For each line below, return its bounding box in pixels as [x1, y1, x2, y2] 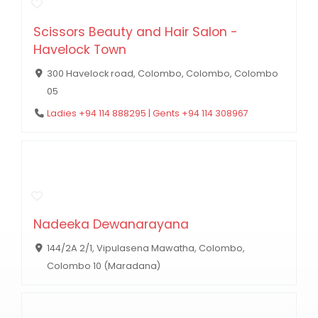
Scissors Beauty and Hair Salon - [33, 23, 238, 40]
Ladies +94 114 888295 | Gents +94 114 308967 [46, 107, 248, 120]
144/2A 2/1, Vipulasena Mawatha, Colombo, [46, 241, 245, 254]
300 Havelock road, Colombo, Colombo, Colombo [46, 67, 278, 79]
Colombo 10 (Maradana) [46, 259, 160, 272]
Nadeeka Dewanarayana [33, 215, 189, 233]
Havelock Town [33, 40, 126, 58]
